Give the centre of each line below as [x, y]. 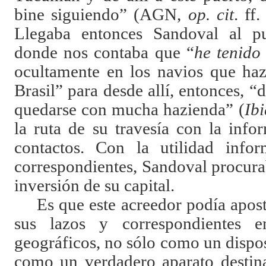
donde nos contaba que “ [104, 53]
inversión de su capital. [94, 186]
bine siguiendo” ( [77, 15]
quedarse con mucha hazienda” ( [129, 110]
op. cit [211, 15]
